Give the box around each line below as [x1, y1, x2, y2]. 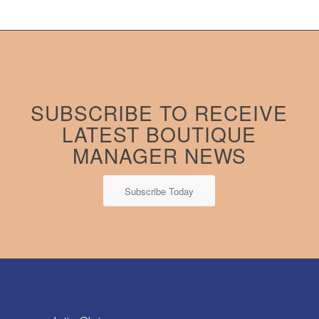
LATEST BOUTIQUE [62, 120, 257, 149]
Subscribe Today [125, 184, 194, 199]
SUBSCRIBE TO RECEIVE [31, 98, 288, 127]
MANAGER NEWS [72, 141, 246, 170]
